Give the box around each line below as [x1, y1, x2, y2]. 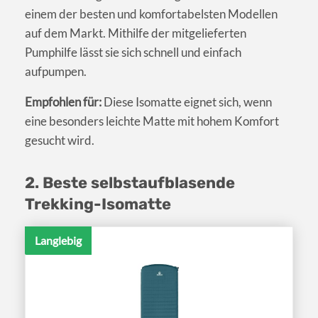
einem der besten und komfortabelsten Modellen [25, 6, 278, 22]
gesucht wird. [25, 133, 94, 148]
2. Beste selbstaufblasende [25, 173, 235, 193]
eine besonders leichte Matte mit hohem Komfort [25, 114, 279, 129]
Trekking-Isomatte [25, 194, 171, 214]
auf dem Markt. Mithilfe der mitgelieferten [25, 26, 246, 41]
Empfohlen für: [25, 94, 102, 110]
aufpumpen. [25, 64, 87, 79]
